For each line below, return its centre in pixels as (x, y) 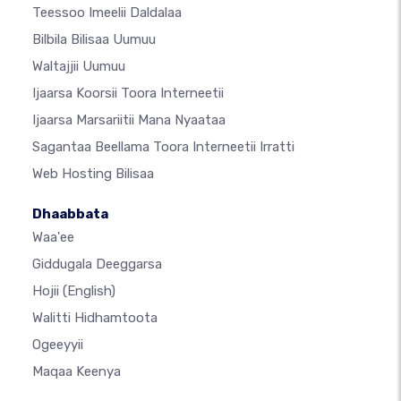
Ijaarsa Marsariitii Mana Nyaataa (129, 120)
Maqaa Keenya (77, 372)
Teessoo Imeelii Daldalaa (107, 13)
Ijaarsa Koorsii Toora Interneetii (128, 94)
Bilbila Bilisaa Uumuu (94, 40)
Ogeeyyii (58, 345)
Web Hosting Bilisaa (93, 174)
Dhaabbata (70, 214)
